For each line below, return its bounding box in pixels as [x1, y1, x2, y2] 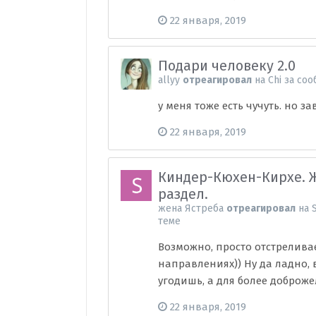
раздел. [158, 186, 209, 202]
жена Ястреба [158, 202, 224, 214]
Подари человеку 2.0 [158, 57, 296, 74]
